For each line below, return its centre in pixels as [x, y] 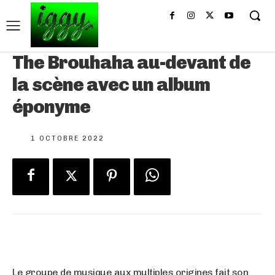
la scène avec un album [111, 85]
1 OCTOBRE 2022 [68, 139]
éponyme [51, 107]
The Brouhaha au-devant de [131, 63]
